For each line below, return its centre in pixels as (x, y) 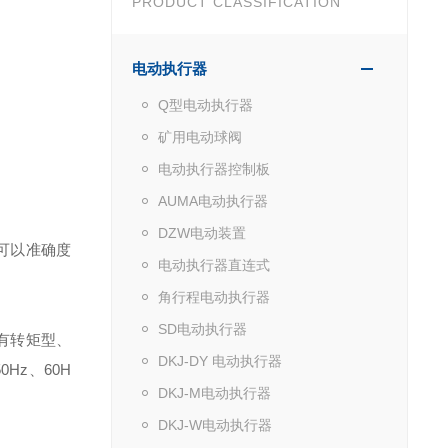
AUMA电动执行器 (212, 200)
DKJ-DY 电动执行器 (219, 360)
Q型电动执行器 (205, 104)
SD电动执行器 (202, 328)
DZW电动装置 (201, 232)
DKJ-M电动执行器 (214, 392)
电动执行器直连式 (213, 264)
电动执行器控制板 (213, 168)
